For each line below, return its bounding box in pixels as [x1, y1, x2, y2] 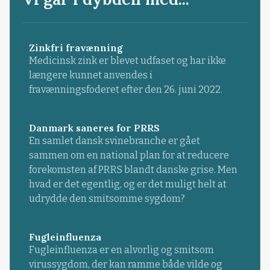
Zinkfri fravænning [28, 42, 123, 54]
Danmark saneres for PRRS [28, 122, 160, 134]
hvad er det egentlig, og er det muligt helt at [28, 178, 227, 190]
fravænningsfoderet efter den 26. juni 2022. [28, 84, 222, 96]
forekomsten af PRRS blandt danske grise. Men [28, 164, 237, 176]
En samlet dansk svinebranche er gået [28, 135, 200, 147]
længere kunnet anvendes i [28, 69, 152, 81]
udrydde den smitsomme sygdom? [28, 193, 185, 205]
